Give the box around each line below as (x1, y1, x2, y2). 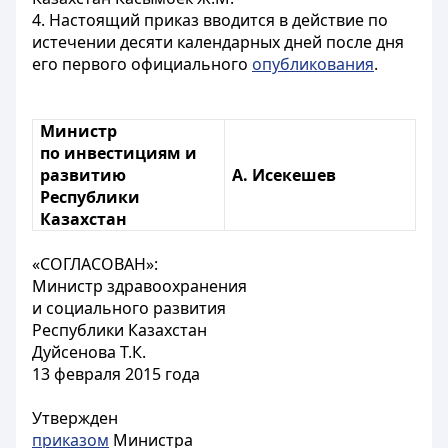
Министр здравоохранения (32, 275, 247, 297)
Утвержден (32, 407, 118, 429)
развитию (40, 164, 127, 186)
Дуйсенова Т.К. (32, 341, 146, 363)
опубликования (252, 53, 374, 75)
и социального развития (32, 297, 226, 319)
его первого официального (32, 53, 252, 75)
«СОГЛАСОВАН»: (32, 253, 158, 275)
